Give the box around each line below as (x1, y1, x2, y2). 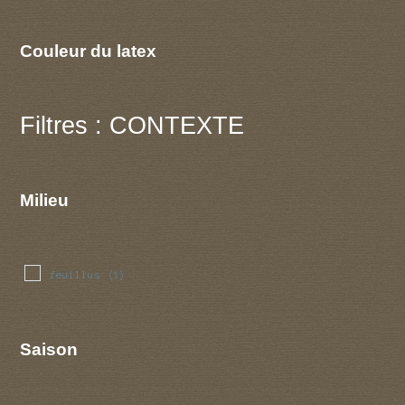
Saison (20, 338, 79, 359)
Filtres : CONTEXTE (20, 111, 245, 140)
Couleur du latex (20, 40, 157, 61)
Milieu (20, 190, 70, 211)
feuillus (49, 268, 100, 280)
